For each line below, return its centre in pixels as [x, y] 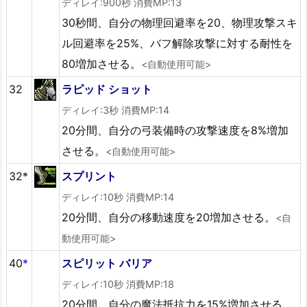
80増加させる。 [102, 63]
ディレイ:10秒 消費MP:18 [118, 284]
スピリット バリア [107, 263]
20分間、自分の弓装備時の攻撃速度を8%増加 [175, 130]
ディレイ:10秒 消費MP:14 [118, 197]
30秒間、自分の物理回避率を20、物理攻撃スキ [180, 22]
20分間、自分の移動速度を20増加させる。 [169, 217]
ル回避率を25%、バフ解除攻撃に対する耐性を [177, 43]
